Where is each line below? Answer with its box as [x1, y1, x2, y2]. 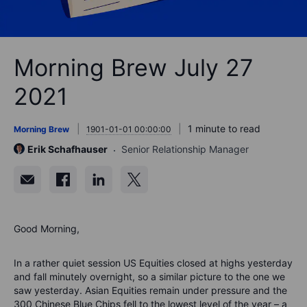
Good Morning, [14, 222, 79, 234]
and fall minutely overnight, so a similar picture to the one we [14, 270, 285, 282]
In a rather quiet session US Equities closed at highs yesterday [14, 256, 293, 269]
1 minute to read [188, 122, 260, 134]
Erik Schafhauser [27, 143, 108, 155]
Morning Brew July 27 [14, 53, 253, 82]
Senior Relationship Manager [121, 143, 249, 155]
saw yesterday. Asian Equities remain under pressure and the [14, 284, 287, 296]
